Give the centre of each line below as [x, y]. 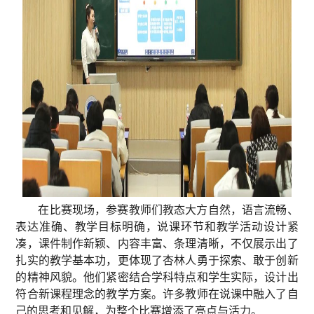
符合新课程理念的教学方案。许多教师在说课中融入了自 [157, 294]
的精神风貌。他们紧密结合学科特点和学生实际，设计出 [157, 277]
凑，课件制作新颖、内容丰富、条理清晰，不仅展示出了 [157, 243]
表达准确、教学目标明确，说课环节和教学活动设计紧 [157, 226]
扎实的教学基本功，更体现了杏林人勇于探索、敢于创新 [157, 260]
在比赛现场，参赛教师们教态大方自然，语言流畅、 [168, 210]
